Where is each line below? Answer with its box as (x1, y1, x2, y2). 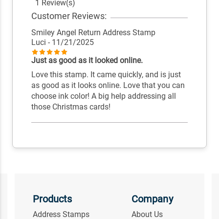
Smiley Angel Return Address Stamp (31, 28, 155, 38)
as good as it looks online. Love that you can (31, 81, 185, 90)
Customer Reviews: (31, 10, 107, 21)
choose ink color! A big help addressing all (31, 91, 176, 101)
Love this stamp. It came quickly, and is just (31, 70, 181, 80)
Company (131, 193, 173, 205)
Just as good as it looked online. (31, 56, 143, 66)
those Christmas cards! (31, 102, 110, 112)
